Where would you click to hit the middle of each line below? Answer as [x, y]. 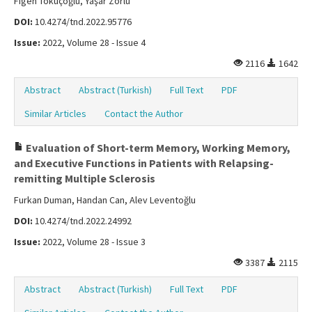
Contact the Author [144, 114]
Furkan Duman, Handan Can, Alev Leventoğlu [105, 200]
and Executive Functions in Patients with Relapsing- [144, 163]
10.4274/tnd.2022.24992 [82, 221]
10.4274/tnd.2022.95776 [82, 22]
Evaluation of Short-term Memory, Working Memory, [157, 148]
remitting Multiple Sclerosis [85, 179]
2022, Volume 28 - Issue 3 [93, 242]
